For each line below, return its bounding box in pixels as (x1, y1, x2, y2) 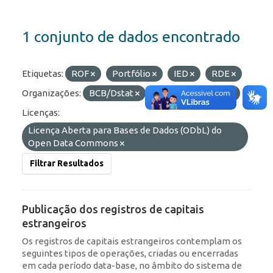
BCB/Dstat (89, 88, 135, 99)
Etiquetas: (22, 68, 63, 79)
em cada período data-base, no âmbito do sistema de (22, 260, 242, 271)
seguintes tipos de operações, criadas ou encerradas (22, 248, 238, 259)
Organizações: (22, 88, 81, 99)
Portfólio (112, 68, 152, 79)
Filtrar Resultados (30, 158, 104, 169)
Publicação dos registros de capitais (22, 203, 204, 216)
